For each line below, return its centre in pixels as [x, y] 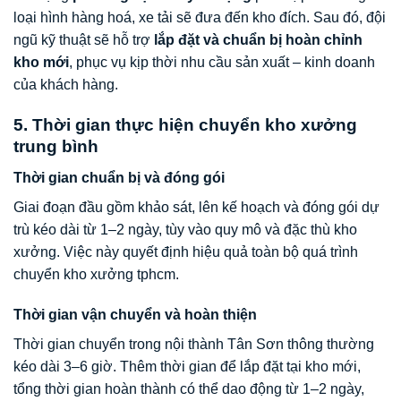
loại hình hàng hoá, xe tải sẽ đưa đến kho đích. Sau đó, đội [200, 18]
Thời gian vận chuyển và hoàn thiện [135, 315]
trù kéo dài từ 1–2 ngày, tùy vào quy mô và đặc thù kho [185, 229]
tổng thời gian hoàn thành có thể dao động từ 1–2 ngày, [189, 389]
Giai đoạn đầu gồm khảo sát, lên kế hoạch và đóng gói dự [196, 207]
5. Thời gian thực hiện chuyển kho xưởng [185, 125]
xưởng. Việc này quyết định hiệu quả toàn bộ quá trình [186, 252]
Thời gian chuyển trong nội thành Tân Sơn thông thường [194, 345]
